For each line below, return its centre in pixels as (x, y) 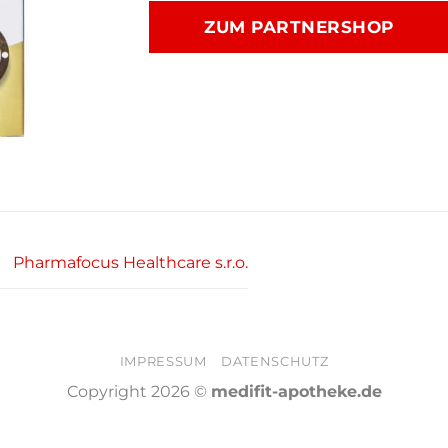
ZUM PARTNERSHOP (299, 27)
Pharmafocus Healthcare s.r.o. (130, 263)
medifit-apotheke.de (296, 392)
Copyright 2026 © (138, 392)
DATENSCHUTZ (275, 361)
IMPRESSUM (163, 361)
